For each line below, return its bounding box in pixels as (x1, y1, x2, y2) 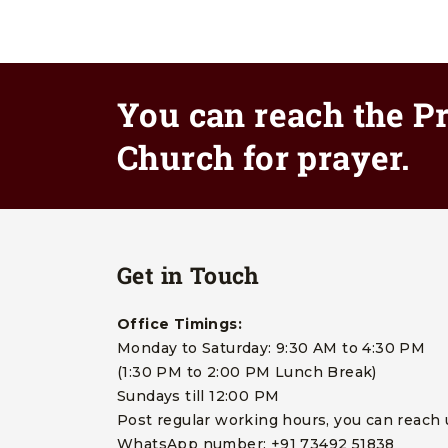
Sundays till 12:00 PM (117, 387, 280, 405)
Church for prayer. (117, 135, 410, 179)
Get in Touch (117, 260, 260, 290)
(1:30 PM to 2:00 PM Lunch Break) (117, 363, 377, 381)
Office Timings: (117, 315, 242, 333)
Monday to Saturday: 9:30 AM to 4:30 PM (117, 339, 426, 357)
